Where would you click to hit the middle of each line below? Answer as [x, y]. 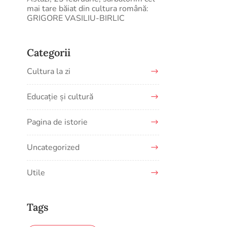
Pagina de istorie [58, 122]
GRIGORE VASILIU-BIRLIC [76, 18]
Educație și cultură [60, 97]
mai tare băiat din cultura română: [88, 9]
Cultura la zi [49, 71]
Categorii [49, 52]
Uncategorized [53, 147]
